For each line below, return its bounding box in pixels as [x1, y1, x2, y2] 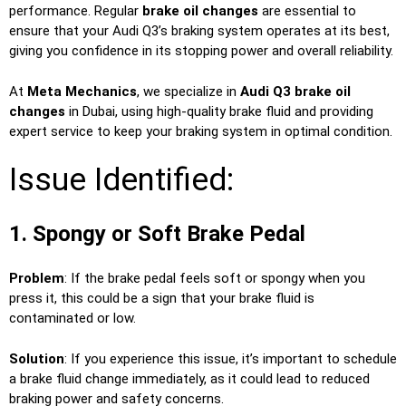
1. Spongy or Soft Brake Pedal [9, 221, 305, 247]
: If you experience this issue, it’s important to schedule [64, 350, 397, 367]
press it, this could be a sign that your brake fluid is [9, 290, 314, 307]
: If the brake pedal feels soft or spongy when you [64, 270, 365, 287]
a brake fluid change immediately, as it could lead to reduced [9, 370, 370, 387]
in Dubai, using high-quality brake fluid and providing [65, 102, 373, 120]
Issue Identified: [9, 161, 234, 199]
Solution [9, 350, 64, 367]
